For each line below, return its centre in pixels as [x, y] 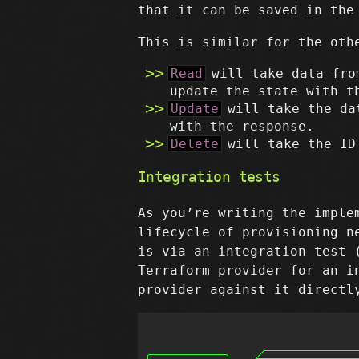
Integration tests [209, 177]
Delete [195, 144]
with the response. [242, 126]
